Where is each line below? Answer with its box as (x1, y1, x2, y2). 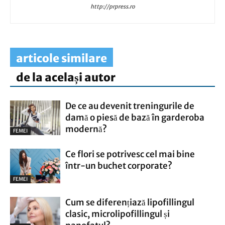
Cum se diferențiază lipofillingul (65, 197, 194, 208)
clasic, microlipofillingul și (65, 208, 170, 219)
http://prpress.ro (90, 3, 135, 10)
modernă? (65, 124, 107, 135)
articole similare (16, 51, 107, 65)
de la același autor (16, 70, 116, 84)
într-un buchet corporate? (65, 160, 172, 171)
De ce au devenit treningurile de (65, 100, 194, 111)
